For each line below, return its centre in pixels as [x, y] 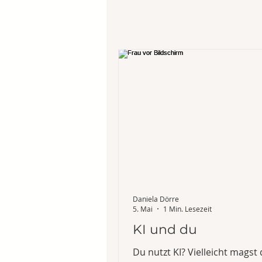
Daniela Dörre [156, 199]
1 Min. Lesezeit [187, 209]
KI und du [165, 230]
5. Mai [143, 209]
